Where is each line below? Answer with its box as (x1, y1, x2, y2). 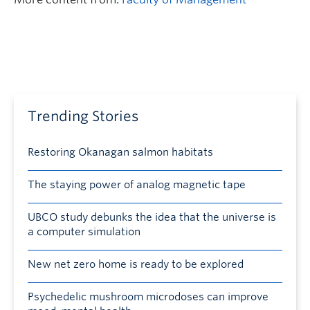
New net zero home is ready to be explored (28, 258, 244, 271)
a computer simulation (28, 226, 140, 239)
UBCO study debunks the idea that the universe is (28, 211, 276, 224)
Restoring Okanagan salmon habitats (28, 146, 213, 159)
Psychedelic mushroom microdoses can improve (28, 291, 268, 304)
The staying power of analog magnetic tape (28, 179, 246, 192)
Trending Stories (28, 108, 138, 125)
